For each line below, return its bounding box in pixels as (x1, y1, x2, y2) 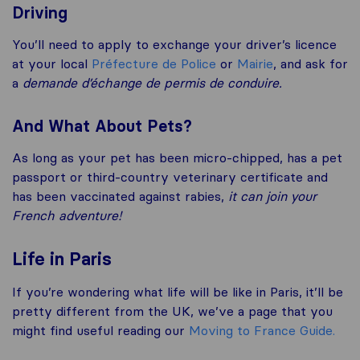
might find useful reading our (12, 322, 189, 339)
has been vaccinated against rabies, (12, 188, 228, 205)
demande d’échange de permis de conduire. (22, 75, 282, 92)
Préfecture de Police (92, 55, 216, 72)
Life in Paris (12, 248, 112, 271)
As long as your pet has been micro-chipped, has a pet (12, 149, 342, 166)
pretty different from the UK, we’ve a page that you (12, 303, 333, 320)
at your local (12, 55, 92, 72)
